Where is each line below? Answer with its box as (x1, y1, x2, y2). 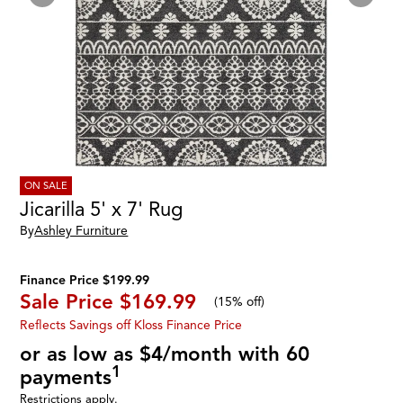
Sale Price (20, 290, 114, 315)
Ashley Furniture (34, 223, 129, 239)
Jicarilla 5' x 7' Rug (20, 197, 184, 222)
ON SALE (24, 178, 68, 192)
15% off (218, 294, 262, 310)
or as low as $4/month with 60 (20, 342, 310, 367)
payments (20, 365, 112, 390)
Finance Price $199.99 (20, 273, 150, 289)
